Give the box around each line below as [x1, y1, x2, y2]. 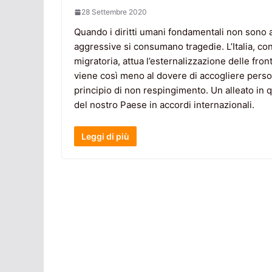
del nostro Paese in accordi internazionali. [74, 99, 254, 111]
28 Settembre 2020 [81, 7, 147, 17]
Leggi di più [81, 131, 129, 141]
